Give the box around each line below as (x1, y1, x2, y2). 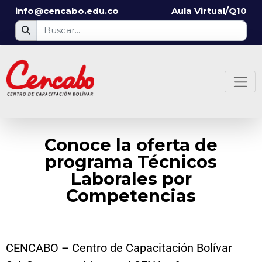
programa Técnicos (45, 151, 217, 172)
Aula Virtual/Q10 (171, 5, 247, 16)
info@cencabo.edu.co (15, 5, 119, 16)
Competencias (66, 185, 196, 206)
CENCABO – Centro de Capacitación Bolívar (6, 240, 232, 255)
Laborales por (70, 168, 192, 189)
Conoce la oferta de (44, 134, 218, 155)
